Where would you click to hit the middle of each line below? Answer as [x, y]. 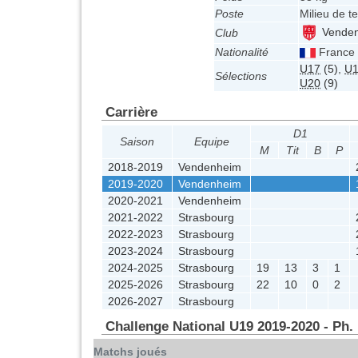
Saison [137, 142]
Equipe [211, 142]
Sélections [241, 76]
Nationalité [242, 52]
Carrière [131, 112]
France [335, 52]
